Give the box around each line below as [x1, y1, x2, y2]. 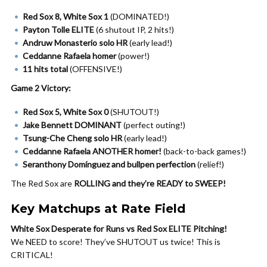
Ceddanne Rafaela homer [23, 51, 116, 61]
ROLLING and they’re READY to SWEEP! [74, 178, 226, 188]
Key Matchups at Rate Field [11, 201, 185, 216]
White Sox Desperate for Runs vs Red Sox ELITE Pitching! [11, 223, 227, 234]
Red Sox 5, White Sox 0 [23, 107, 108, 117]
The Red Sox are [11, 178, 74, 188]
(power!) [116, 51, 150, 61]
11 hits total [23, 64, 68, 74]
